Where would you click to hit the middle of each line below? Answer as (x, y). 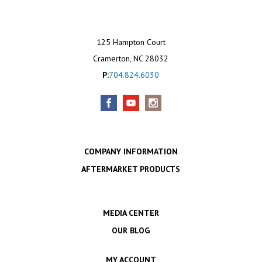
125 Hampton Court (131, 42)
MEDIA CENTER (131, 213)
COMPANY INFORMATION (131, 151)
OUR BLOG (131, 230)
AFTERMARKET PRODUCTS (131, 169)
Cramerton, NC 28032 (131, 58)
